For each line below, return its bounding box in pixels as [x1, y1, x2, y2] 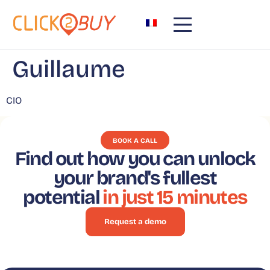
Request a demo [104, 216, 166, 227]
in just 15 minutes [102, 185, 247, 209]
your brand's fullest [54, 166, 216, 190]
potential [23, 185, 103, 209]
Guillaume [12, 55, 125, 84]
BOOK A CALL [113, 136, 157, 145]
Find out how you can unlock [14, 146, 256, 171]
